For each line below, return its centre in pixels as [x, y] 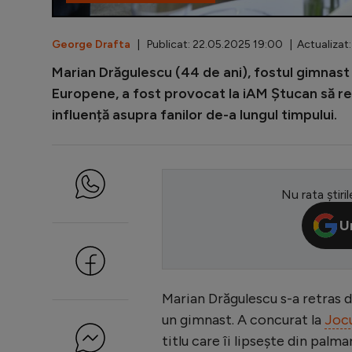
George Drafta [91, 44]
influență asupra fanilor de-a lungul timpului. [194, 114]
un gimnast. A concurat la [243, 319]
